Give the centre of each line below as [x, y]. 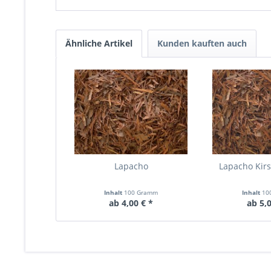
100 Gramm [141, 192]
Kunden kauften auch [202, 43]
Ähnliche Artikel [99, 43]
